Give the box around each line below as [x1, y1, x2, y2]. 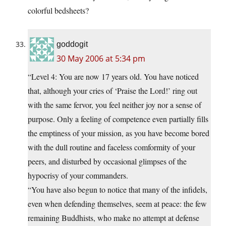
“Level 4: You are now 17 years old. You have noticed [28, 71, 199, 82]
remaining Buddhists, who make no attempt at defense [28, 212, 199, 223]
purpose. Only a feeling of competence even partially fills [28, 113, 208, 124]
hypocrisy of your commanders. [28, 169, 128, 181]
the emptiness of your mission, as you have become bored [28, 127, 209, 138]
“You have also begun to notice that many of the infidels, [28, 184, 207, 195]
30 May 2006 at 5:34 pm [56, 52, 145, 64]
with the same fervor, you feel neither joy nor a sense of [28, 99, 201, 110]
